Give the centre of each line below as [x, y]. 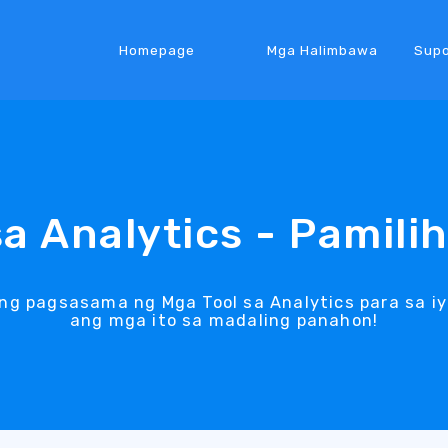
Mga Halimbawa [322, 49]
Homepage [156, 49]
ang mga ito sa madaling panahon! [224, 320]
